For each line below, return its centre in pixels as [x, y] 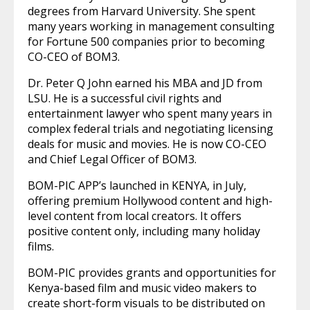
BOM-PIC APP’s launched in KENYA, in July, [137, 185]
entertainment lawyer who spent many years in [150, 113]
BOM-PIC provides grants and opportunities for [152, 273]
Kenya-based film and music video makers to [142, 288]
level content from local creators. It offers [135, 216]
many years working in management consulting [151, 26]
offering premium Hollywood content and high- [150, 201]
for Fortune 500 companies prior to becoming [146, 42]
